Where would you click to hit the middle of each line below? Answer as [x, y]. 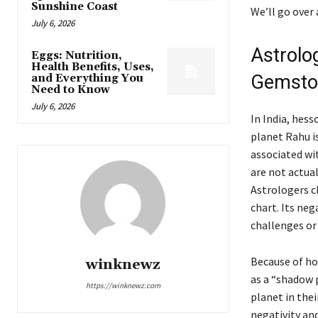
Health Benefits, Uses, [93, 67]
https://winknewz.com [123, 286]
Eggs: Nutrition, [77, 56]
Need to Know [71, 90]
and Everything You [87, 79]
